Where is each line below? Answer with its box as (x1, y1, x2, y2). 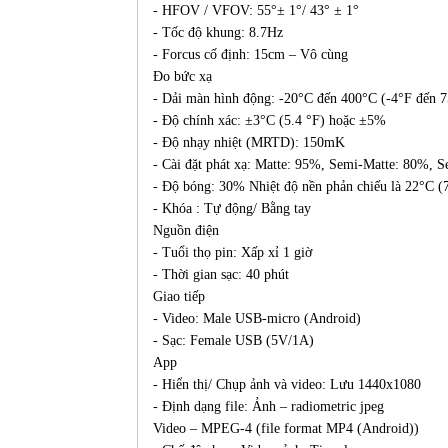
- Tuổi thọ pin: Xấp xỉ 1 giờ (153, 245, 312, 261)
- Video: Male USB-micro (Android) (153, 311, 361, 327)
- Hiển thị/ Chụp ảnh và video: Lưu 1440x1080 (153, 377, 421, 393)
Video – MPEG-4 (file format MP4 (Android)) (153, 421, 419, 437)
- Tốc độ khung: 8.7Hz (153, 25, 283, 41)
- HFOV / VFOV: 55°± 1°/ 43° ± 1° (153, 3, 359, 19)
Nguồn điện (153, 223, 219, 239)
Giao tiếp (153, 289, 205, 305)
